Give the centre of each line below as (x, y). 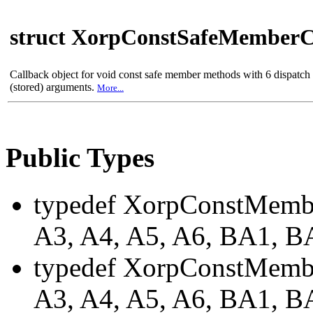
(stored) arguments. (53, 87)
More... (110, 88)
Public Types (80, 158)
